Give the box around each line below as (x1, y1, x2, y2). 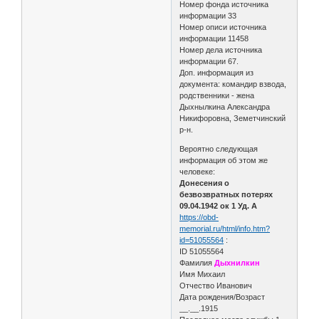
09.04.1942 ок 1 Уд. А (179, 201, 258, 210)
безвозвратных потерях (179, 189, 273, 199)
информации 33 (179, 11, 237, 20)
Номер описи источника (179, 22, 267, 31)
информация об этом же (179, 155, 268, 164)
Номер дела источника (179, 45, 263, 54)
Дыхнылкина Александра (179, 102, 271, 111)
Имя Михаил (179, 269, 226, 278)
